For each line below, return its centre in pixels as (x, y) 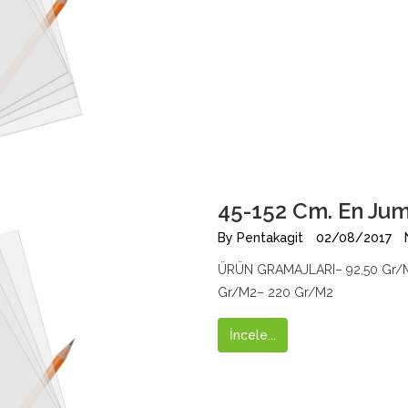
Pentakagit (270, 238)
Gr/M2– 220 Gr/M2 (275, 292)
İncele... (253, 335)
